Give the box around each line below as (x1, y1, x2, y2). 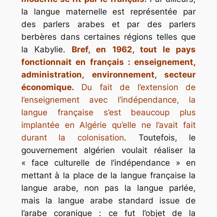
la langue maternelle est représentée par (21, 6, 196, 16)
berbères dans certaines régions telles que (21, 31, 196, 42)
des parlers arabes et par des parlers (21, 19, 196, 29)
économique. (21, 82, 74, 92)
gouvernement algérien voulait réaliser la (21, 145, 196, 155)
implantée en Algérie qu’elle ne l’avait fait (21, 120, 196, 130)
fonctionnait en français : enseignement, (21, 57, 196, 67)
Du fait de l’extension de (81, 82, 196, 92)
